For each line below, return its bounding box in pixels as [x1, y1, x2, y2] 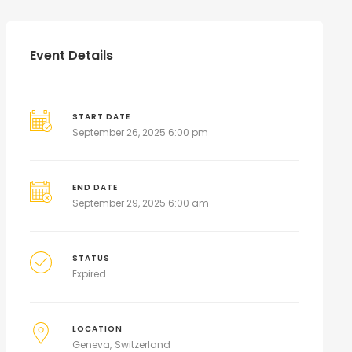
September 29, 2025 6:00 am [72, 196, 210, 210]
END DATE [72, 182, 119, 192]
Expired [72, 267, 107, 280]
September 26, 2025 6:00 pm [72, 126, 209, 139]
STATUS [72, 253, 111, 263]
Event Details [29, 46, 113, 64]
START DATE [72, 112, 131, 122]
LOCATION [72, 324, 123, 334]
